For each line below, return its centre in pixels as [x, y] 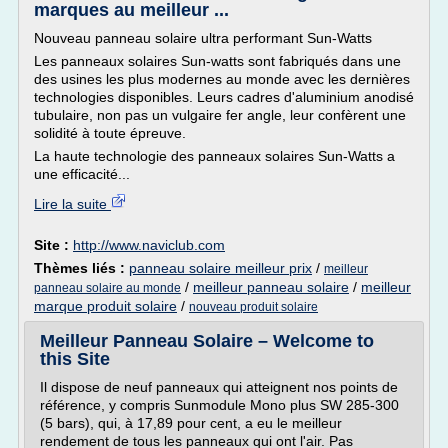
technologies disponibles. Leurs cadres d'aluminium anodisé [224, 97]
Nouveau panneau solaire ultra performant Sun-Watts [203, 38]
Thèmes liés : [81, 268]
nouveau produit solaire [253, 307]
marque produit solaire [105, 306]
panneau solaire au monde [107, 288]
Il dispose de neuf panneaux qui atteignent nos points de [219, 387]
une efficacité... [82, 174]
